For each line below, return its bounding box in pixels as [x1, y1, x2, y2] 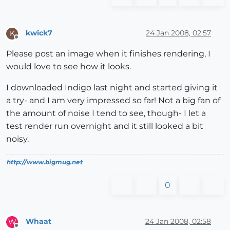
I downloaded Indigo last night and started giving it [6, 82, 218, 92]
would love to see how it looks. [6, 61, 131, 71]
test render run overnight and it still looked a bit [6, 121, 203, 131]
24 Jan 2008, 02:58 [145, 217, 211, 226]
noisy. [6, 133, 29, 144]
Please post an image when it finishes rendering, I [6, 48, 210, 59]
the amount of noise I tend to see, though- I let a [6, 108, 206, 118]
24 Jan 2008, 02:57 [146, 28, 211, 38]
